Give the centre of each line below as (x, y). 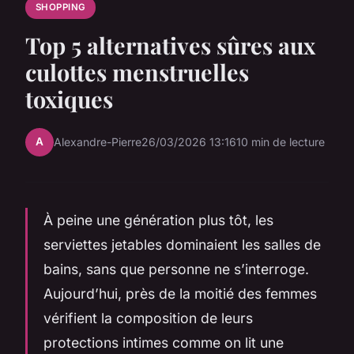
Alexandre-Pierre (98, 142)
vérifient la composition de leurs (148, 318)
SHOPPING (60, 8)
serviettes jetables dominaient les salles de (182, 244)
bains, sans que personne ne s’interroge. (176, 269)
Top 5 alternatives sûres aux (170, 45)
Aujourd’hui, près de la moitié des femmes (180, 293)
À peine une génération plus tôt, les (158, 220)
